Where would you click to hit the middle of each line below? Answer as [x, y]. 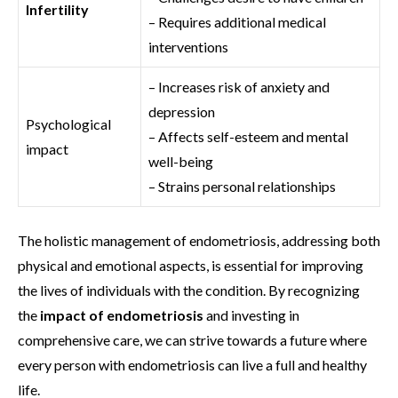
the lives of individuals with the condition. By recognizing [189, 290]
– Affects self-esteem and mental [248, 136]
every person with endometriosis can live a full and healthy [192, 364]
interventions [188, 46]
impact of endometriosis [122, 314]
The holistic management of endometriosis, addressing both [199, 240]
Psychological [68, 123]
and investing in [251, 314]
